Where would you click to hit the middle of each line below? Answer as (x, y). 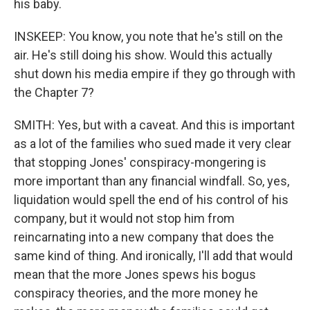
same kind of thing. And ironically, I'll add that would (153, 256)
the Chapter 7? (54, 92)
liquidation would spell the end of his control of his (151, 200)
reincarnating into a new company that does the (144, 237)
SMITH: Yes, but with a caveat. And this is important (154, 125)
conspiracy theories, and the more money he (136, 293)
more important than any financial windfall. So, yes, (152, 181)
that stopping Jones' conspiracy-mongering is (140, 162)
